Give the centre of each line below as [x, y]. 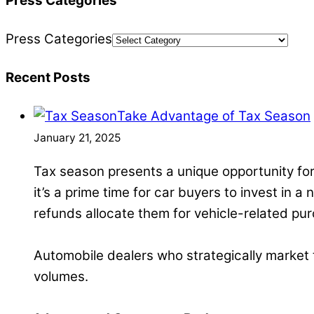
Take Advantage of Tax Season [214, 116]
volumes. [61, 277]
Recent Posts [48, 78]
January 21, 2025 [77, 138]
